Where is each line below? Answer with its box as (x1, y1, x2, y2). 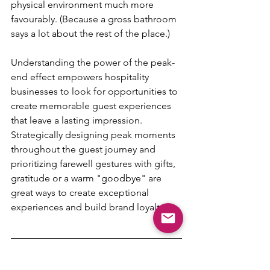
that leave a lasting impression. (11, 114, 145, 126)
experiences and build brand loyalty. (11, 201, 169, 213)
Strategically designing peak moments (11, 128, 178, 140)
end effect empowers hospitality (11, 71, 151, 83)
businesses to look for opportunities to (11, 85, 180, 97)
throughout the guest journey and (11, 143, 158, 155)
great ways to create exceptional (11, 186, 151, 198)
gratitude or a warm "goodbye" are (11, 172, 164, 184)
